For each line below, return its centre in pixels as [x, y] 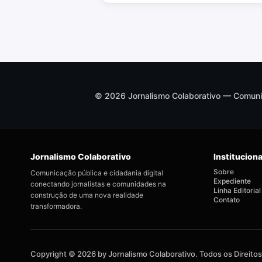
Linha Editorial [237, 190]
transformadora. [56, 206]
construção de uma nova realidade [87, 195]
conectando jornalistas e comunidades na [98, 184]
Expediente [232, 181]
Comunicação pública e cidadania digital [97, 173]
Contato [226, 200]
